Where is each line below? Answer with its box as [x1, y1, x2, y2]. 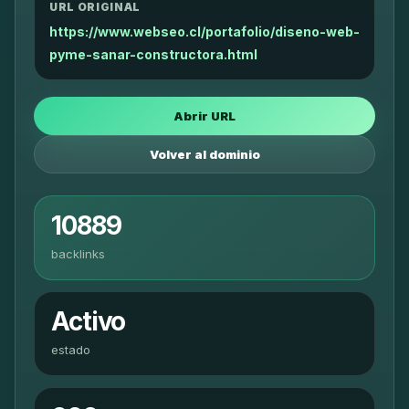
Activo [51, 306, 126, 337]
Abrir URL [173, 109, 236, 123]
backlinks [51, 246, 105, 261]
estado [51, 342, 90, 357]
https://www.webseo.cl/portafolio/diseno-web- [49, 24, 360, 39]
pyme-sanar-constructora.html [49, 47, 257, 62]
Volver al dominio [149, 147, 260, 162]
